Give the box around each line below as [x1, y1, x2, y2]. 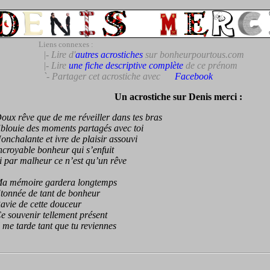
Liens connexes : [38, 40, 93, 49]
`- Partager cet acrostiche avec [38, 71, 163, 81]
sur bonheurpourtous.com [142, 49, 244, 60]
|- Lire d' [38, 49, 75, 60]
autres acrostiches [75, 49, 143, 60]
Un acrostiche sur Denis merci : [115, 92, 242, 102]
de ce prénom [183, 60, 237, 71]
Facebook [174, 71, 213, 81]
